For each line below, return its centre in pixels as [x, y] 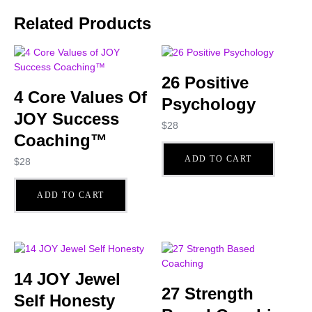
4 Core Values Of [80, 97]
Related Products [83, 23]
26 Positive [205, 82]
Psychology [209, 104]
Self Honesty [64, 301]
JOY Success [67, 118]
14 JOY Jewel [67, 279]
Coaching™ [61, 140]
